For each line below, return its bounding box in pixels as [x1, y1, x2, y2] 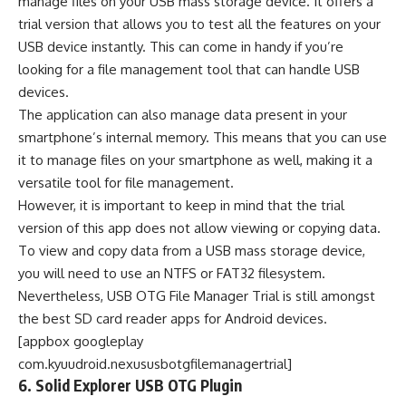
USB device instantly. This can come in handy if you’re [18, 38, 343, 56]
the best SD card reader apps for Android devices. [18, 310, 327, 328]
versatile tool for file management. [18, 174, 234, 192]
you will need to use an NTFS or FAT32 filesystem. [18, 265, 325, 283]
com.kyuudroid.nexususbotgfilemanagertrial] [18, 355, 292, 373]
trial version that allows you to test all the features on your [18, 15, 381, 34]
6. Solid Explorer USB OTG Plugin [18, 375, 242, 396]
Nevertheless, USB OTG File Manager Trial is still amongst [18, 287, 375, 305]
